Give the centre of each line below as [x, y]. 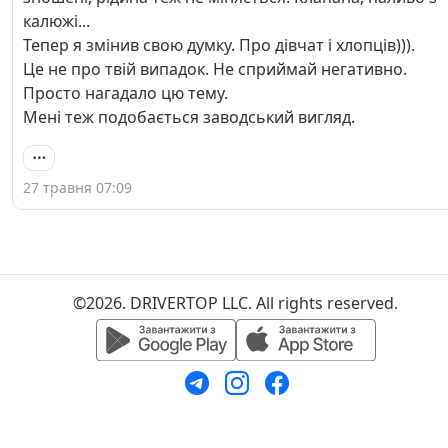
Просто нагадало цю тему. [125, 92]
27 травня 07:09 [77, 188]
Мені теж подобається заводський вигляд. [189, 116]
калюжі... [56, 20]
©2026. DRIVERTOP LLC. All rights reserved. [235, 303]
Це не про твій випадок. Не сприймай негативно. [215, 68]
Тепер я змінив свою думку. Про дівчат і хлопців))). [219, 44]
